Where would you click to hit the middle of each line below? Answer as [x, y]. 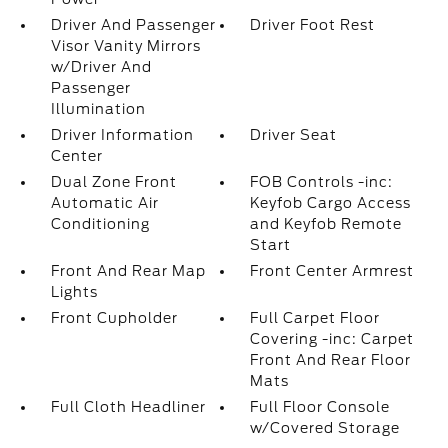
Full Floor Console [320, 407]
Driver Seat [294, 135]
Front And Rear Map [128, 271]
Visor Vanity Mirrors [125, 46]
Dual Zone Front [113, 182]
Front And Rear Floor [331, 360]
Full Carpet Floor [315, 318]
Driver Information [122, 135]
